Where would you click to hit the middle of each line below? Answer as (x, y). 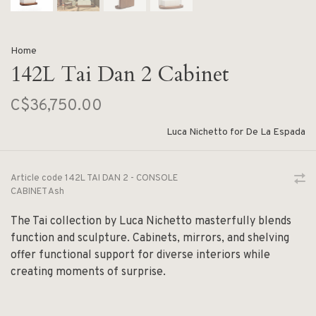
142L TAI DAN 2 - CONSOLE (120, 178)
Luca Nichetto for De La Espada (236, 132)
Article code (37, 178)
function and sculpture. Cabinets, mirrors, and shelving (150, 238)
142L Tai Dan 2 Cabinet (120, 74)
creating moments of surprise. (88, 272)
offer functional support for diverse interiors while (140, 255)
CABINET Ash (37, 192)
